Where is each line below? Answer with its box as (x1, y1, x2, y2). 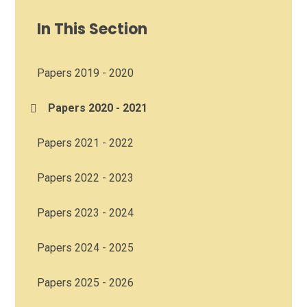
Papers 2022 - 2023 (37, 171, 134, 185)
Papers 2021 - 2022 (37, 136, 134, 150)
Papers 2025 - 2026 (37, 276, 134, 290)
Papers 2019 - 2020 (37, 66, 134, 80)
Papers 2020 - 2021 (48, 101, 148, 115)
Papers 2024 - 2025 (37, 241, 134, 255)
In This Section (37, 19, 148, 40)
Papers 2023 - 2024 (37, 206, 134, 220)
